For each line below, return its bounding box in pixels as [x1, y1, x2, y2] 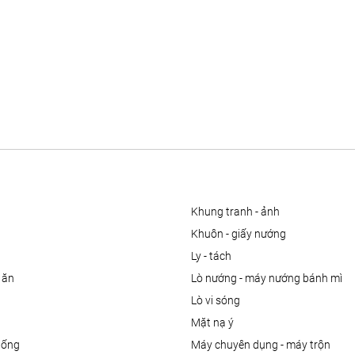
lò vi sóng [196, 294, 240, 307]
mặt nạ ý [200, 316, 234, 330]
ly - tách [195, 250, 231, 263]
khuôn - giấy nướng [197, 227, 286, 241]
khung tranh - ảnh [197, 205, 280, 219]
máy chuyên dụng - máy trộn [200, 338, 330, 352]
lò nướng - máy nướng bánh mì [196, 272, 342, 285]
